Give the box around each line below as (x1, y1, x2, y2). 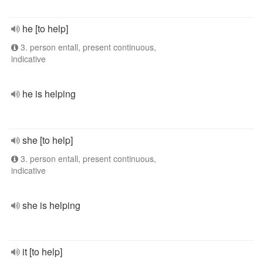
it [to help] (22, 245, 62, 258)
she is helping (22, 198, 80, 212)
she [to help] (22, 133, 73, 147)
